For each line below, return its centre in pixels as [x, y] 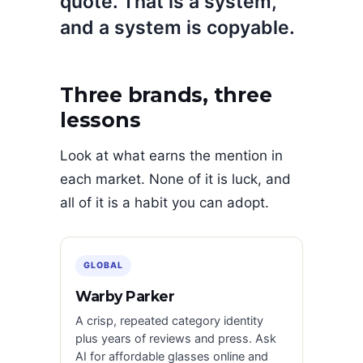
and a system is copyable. [177, 27]
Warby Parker [125, 296]
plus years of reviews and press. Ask [176, 338]
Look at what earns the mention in [171, 155]
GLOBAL [104, 265]
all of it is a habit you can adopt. [164, 202]
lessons [100, 120]
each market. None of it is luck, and [175, 179]
